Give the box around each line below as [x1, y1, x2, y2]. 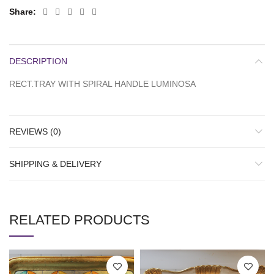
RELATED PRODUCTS [9, 212, 150, 228]
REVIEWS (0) [9, 127, 61, 137]
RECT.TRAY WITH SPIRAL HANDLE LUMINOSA [9, 79, 196, 89]
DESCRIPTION [9, 56, 67, 67]
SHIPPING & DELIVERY [9, 159, 102, 169]
